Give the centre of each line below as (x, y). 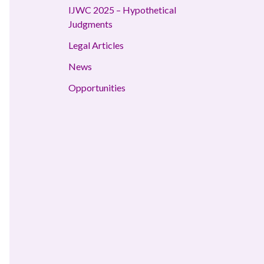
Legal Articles (96, 45)
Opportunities (97, 88)
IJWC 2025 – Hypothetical (122, 10)
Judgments (90, 24)
